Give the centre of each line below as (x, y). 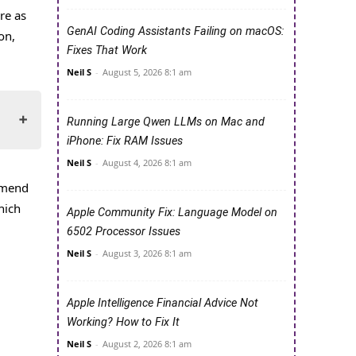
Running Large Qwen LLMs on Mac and (166, 122)
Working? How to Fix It (123, 323)
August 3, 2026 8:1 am (147, 253)
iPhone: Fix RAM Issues (125, 141)
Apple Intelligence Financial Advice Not (163, 304)
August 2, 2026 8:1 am (147, 344)
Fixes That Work (107, 51)
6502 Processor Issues (124, 232)
